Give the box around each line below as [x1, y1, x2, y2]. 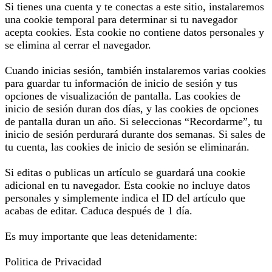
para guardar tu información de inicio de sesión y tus [5, 77, 237, 89]
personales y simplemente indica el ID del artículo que [5, 192, 245, 204]
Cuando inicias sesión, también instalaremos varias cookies [5, 64, 266, 76]
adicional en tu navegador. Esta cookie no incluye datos [5, 179, 250, 191]
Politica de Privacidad [5, 256, 101, 268]
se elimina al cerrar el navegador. [5, 39, 151, 51]
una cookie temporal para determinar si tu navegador [5, 13, 237, 25]
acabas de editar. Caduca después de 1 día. [5, 205, 192, 217]
